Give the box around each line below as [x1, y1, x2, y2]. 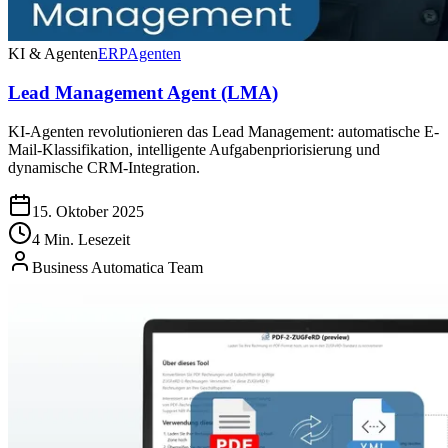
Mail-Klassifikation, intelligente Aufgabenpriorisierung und [8, 140, 380, 158]
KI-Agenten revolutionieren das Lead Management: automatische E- [8, 122, 439, 140]
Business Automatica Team [32, 258, 203, 276]
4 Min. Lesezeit [32, 230, 130, 248]
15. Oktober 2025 [32, 202, 144, 220]
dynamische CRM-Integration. [8, 158, 200, 176]
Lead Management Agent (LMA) [8, 81, 278, 103]
